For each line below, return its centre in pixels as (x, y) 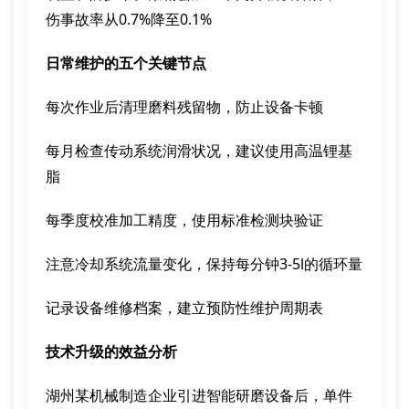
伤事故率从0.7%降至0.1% (129, 19)
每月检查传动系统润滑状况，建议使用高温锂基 (199, 151)
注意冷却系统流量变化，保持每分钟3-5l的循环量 (204, 264)
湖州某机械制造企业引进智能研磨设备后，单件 (199, 395)
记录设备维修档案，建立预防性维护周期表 (184, 308)
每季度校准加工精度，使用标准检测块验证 (184, 220)
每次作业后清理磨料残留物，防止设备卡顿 (184, 107)
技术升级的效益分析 (111, 351)
